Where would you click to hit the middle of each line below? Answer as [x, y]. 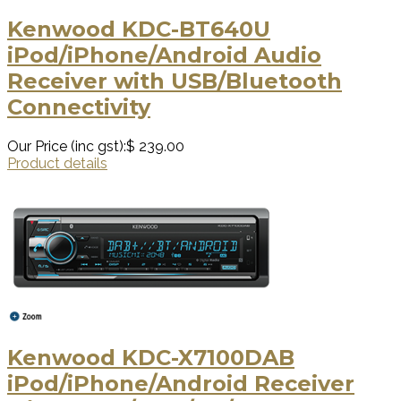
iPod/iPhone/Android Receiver [181, 383]
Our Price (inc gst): [67, 146]
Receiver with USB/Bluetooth [175, 81]
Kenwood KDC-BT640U [139, 29]
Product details [57, 163]
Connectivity [79, 107]
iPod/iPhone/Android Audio [164, 55]
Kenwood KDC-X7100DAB [151, 357]
